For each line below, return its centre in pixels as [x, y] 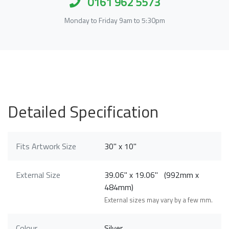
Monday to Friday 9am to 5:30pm [114, 20]
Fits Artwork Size [46, 146]
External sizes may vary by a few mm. [159, 200]
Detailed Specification [83, 111]
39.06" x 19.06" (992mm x [152, 175]
